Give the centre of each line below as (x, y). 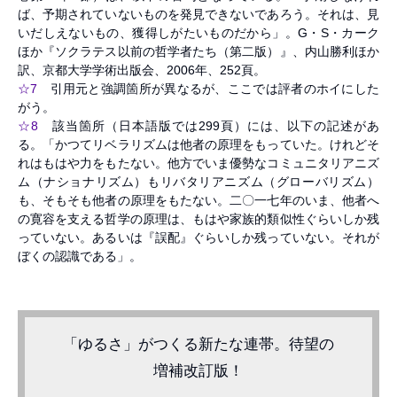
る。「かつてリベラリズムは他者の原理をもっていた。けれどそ (198, 144)
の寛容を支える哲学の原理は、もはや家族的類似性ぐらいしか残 (198, 219)
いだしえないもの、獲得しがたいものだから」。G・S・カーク (198, 33)
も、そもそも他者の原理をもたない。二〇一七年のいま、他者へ (198, 200)
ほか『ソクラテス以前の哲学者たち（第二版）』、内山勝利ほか (198, 51)
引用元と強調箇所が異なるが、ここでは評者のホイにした (208, 89)
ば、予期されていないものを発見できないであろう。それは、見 (198, 14)
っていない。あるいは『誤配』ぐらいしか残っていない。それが (198, 237)
